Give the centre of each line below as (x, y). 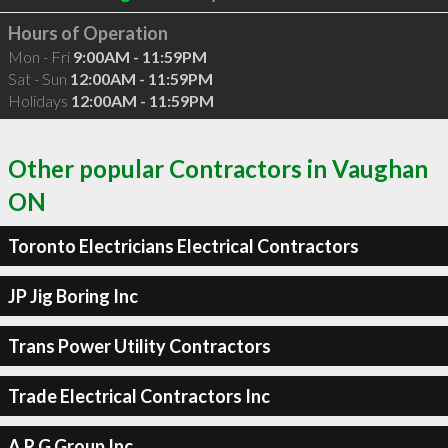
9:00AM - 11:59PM (139, 56)
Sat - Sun (38, 78)
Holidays (39, 100)
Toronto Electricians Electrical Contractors (183, 245)
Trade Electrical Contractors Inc (138, 395)
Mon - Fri (40, 56)
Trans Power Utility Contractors (139, 345)
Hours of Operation (87, 32)
